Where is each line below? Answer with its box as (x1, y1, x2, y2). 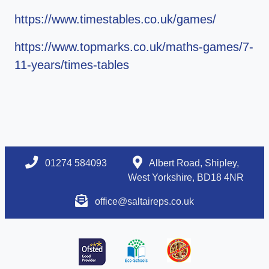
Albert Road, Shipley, (147, 158, 240, 169)
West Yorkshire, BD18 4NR (128, 172, 244, 183)
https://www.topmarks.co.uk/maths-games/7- (14, 40, 253, 54)
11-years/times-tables (14, 58, 129, 72)
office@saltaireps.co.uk (95, 196, 194, 207)
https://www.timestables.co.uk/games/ (14, 13, 216, 26)
